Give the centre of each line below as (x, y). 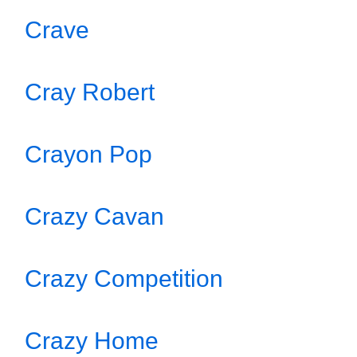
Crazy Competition (124, 279)
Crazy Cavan (94, 216)
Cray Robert (90, 92)
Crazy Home (92, 341)
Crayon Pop (88, 154)
